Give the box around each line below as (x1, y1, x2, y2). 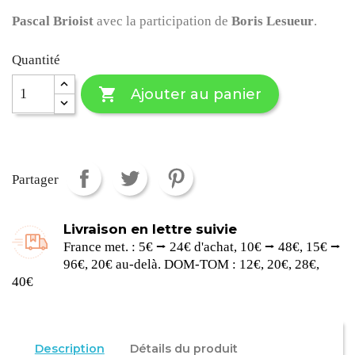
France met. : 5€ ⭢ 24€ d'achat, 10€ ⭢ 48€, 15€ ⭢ (63, 239, 342, 254)
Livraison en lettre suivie (63, 220, 238, 237)
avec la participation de (94, 13, 231, 29)
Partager (12, 172, 59, 187)
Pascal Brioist (12, 13, 94, 29)
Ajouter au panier (130, 85, 261, 103)
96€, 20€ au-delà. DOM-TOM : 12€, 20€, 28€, (63, 256, 320, 272)
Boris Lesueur (231, 13, 314, 29)
